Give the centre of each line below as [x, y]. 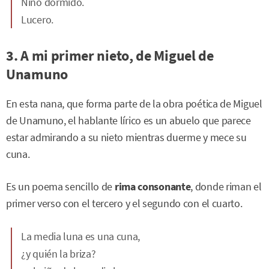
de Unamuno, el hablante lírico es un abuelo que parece [128, 120]
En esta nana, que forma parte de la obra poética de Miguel [134, 104]
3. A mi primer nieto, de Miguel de [110, 55]
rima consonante [153, 186]
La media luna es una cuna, [81, 236]
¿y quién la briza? [59, 254]
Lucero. [37, 19]
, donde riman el [226, 186]
